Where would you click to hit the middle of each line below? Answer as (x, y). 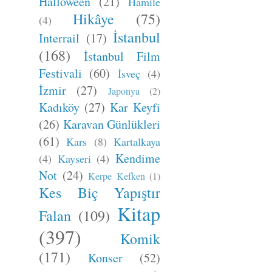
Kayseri (74, 158)
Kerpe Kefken (117, 176)
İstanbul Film (122, 56)
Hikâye (93, 19)
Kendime (138, 158)
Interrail (59, 38)
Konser (105, 258)
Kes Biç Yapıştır (100, 192)
